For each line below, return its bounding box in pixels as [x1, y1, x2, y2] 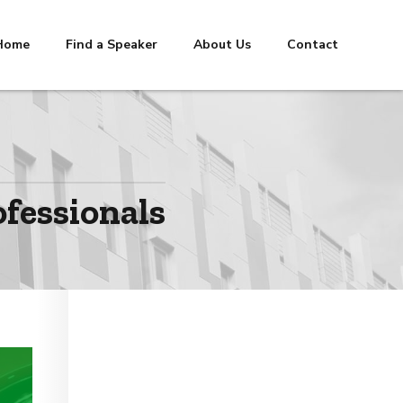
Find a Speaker [66, 36, 157, 53]
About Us [193, 36, 251, 53]
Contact [287, 36, 338, 53]
